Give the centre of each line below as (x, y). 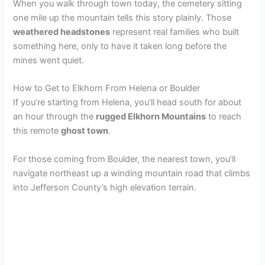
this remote (37, 131)
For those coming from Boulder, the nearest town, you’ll (125, 159)
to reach (224, 117)
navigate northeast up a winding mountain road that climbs (132, 173)
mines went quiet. (49, 60)
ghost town (85, 131)
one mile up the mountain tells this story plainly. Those (122, 17)
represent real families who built (175, 32)
